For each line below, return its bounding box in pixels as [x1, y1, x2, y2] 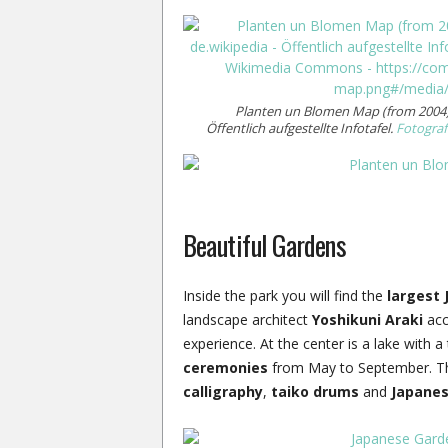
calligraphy [182, 382, 263, 401]
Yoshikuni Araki [311, 310, 423, 329]
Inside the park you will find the [182, 286, 387, 305]
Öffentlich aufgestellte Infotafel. [205, 119, 396, 137]
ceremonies [182, 358, 268, 377]
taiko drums [270, 382, 359, 401]
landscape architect [182, 310, 312, 329]
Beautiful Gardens [182, 225, 347, 265]
